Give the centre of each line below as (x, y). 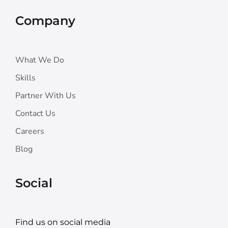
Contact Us (35, 113)
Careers (30, 131)
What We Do (40, 60)
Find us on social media (63, 222)
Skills (25, 78)
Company (45, 20)
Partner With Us (46, 95)
